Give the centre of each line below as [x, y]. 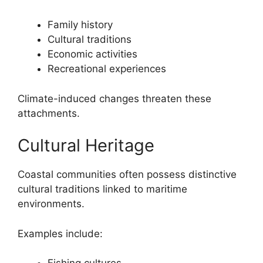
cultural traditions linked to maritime [102, 189]
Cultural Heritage [86, 146]
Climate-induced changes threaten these [114, 98]
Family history [80, 25]
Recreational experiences [107, 69]
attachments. [49, 113]
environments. [51, 204]
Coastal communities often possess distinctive [127, 175]
